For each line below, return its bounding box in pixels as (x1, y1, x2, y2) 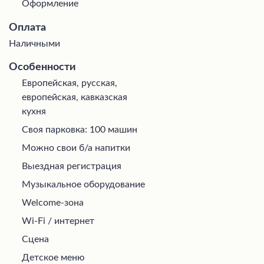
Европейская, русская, (22, 78, 117, 88)
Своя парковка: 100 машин (22, 124, 137, 134)
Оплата (9, 22, 46, 33)
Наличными (9, 38, 60, 48)
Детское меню (22, 252, 85, 262)
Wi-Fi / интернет (22, 216, 94, 226)
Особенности (9, 61, 76, 72)
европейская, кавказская (22, 92, 127, 102)
